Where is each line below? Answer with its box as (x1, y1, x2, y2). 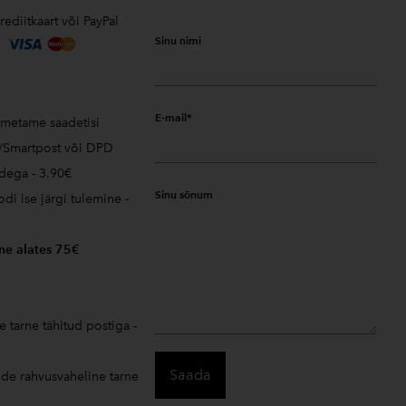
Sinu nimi (154, 34, 201, 47)
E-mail (154, 111, 187, 124)
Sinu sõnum (154, 188, 213, 201)
